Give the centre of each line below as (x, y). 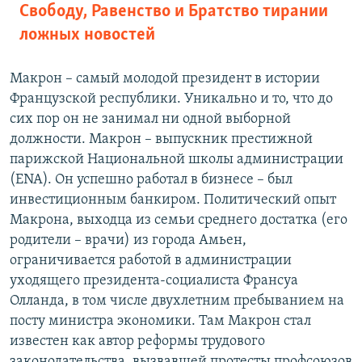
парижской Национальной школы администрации (177, 160)
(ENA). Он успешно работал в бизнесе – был (151, 180)
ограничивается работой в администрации (151, 261)
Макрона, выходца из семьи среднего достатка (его (179, 221)
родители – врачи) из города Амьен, (128, 241)
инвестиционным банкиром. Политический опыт (173, 200)
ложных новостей (87, 36)
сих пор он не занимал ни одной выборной (150, 120)
